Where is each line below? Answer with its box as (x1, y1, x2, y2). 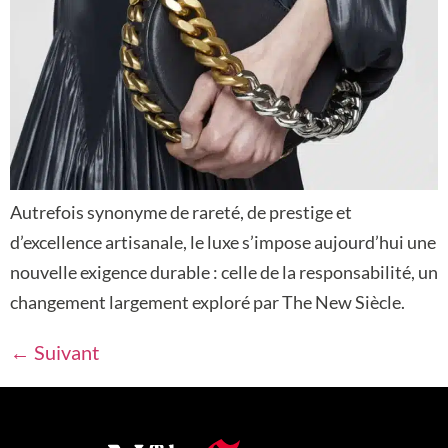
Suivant (30, 340, 99, 364)
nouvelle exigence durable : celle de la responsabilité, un (10, 261, 438, 283)
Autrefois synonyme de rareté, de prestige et (10, 201, 352, 223)
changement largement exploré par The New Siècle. (10, 291, 405, 313)
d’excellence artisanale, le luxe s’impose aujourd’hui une (10, 231, 436, 253)
